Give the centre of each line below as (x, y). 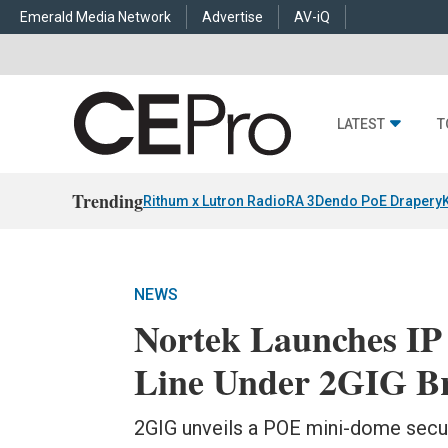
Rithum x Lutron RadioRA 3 (229, 201)
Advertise (232, 17)
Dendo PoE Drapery (378, 201)
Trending (107, 201)
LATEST (361, 124)
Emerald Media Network (95, 17)
